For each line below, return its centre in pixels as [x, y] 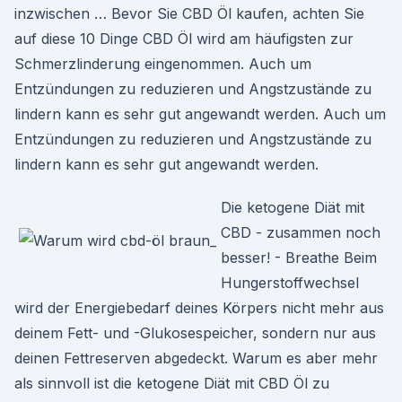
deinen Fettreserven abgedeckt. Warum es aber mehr [196, 358]
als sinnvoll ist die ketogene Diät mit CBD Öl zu [172, 383]
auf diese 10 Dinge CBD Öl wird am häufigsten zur [184, 39]
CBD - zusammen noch [301, 232]
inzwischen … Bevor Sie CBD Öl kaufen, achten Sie [189, 13]
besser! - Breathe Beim [299, 258]
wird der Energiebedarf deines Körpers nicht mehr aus [199, 308]
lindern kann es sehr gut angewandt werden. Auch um [200, 114]
